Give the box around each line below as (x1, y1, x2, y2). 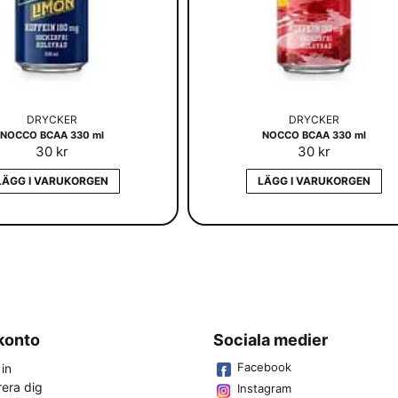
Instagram (237, 381, 291, 395)
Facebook (237, 360, 291, 374)
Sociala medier (213, 330, 328, 349)
